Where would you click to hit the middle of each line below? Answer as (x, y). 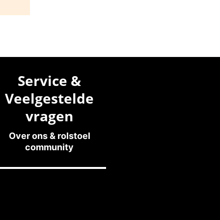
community (50, 147)
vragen (50, 116)
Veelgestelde (50, 98)
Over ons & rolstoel (49, 136)
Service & (50, 81)
